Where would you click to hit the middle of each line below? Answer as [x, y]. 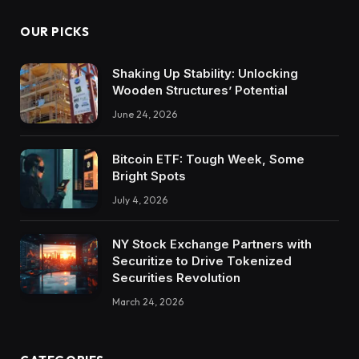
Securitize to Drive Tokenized [202, 261]
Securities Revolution [176, 278]
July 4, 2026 [140, 200]
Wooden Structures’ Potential [200, 91]
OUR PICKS [55, 32]
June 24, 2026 [145, 115]
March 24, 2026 [148, 302]
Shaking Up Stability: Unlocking [205, 74]
